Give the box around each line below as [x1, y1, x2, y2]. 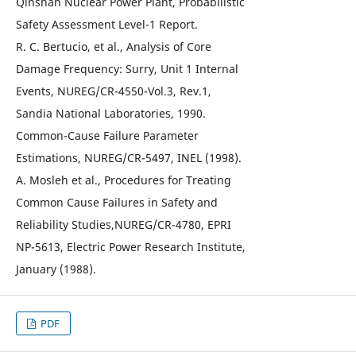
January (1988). [15, 261, 96, 277]
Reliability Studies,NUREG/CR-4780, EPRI [15, 217, 231, 232]
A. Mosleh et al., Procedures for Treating [15, 172, 231, 188]
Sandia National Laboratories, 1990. [15, 106, 206, 121]
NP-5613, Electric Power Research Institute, [15, 239, 246, 254]
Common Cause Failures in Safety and [15, 195, 218, 210]
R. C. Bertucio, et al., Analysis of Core [15, 39, 211, 54]
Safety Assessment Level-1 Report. [15, 17, 198, 32]
